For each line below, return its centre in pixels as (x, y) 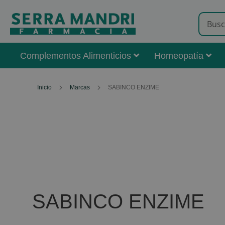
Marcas (80, 87)
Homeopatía (179, 56)
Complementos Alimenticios (76, 56)
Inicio (45, 87)
